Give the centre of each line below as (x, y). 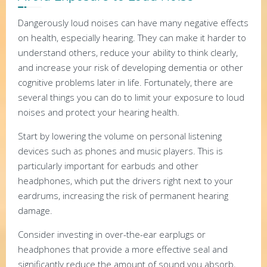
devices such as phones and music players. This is (120, 150)
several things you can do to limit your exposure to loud (131, 97)
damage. (35, 210)
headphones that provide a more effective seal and (123, 249)
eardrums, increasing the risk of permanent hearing (123, 195)
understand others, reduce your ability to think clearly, (128, 52)
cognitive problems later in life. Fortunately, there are (125, 82)
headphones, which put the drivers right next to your (125, 180)
